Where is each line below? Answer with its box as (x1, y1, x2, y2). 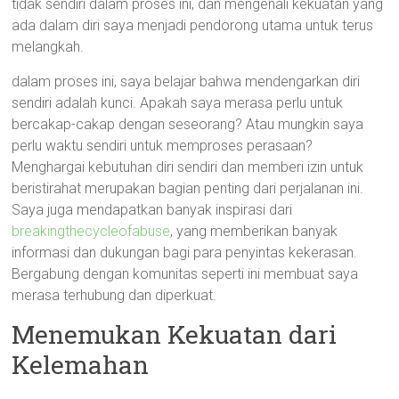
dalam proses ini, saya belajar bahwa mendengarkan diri (12, 73, 361, 90)
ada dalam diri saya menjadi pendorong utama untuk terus (12, 17, 374, 34)
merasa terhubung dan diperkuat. (12, 287, 217, 304)
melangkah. (12, 38, 85, 55)
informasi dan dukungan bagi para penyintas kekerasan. (12, 244, 358, 261)
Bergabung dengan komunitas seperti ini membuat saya (12, 265, 359, 282)
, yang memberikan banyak (170, 223, 338, 240)
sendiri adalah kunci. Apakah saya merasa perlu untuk (12, 94, 344, 111)
